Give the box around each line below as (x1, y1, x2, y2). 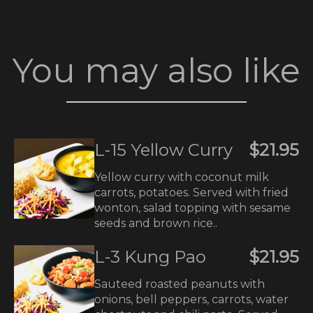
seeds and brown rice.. (94, 217, 217, 230)
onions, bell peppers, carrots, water (94, 293, 289, 306)
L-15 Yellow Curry (94, 140, 233, 160)
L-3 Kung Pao (94, 247, 206, 267)
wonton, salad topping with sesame (94, 201, 291, 214)
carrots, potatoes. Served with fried (94, 186, 289, 199)
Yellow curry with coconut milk (94, 170, 269, 184)
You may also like (13, 50, 300, 91)
